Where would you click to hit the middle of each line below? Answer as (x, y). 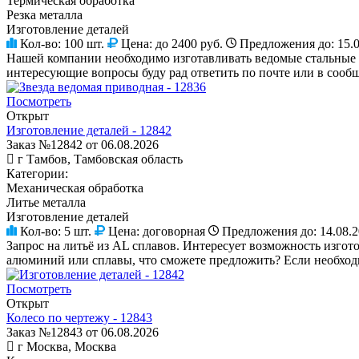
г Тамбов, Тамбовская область (100, 159)
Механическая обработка (75, 188)
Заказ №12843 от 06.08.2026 (83, 332)
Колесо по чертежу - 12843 (79, 317)
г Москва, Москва (67, 346)
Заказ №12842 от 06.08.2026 (83, 144)
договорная (174, 231)
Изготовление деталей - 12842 (89, 130)
